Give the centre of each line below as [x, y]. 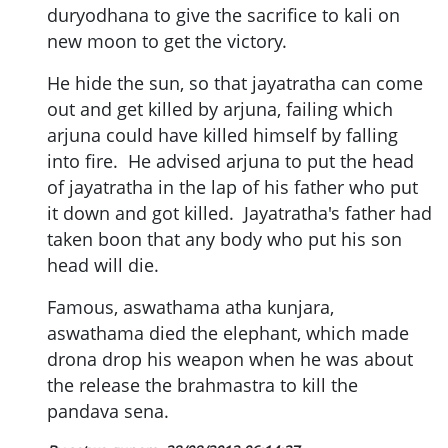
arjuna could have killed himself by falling [222, 135]
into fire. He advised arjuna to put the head [230, 161]
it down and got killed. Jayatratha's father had [239, 213]
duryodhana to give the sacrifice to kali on [223, 15]
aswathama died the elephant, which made [228, 333]
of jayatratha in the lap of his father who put [232, 187]
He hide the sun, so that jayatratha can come [235, 83]
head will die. [103, 265]
